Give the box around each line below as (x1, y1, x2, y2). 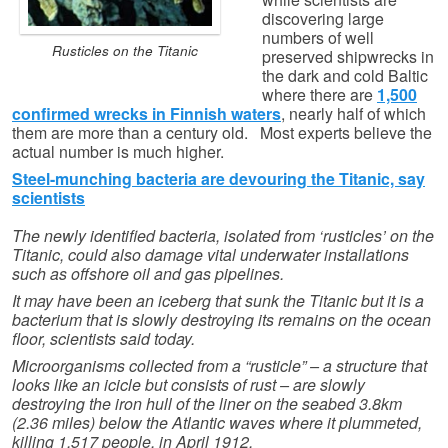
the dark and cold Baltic (262, 64, 428, 88)
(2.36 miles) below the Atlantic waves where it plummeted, (12, 411, 422, 435)
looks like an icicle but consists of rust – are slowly (12, 373, 365, 397)
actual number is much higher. (12, 140, 224, 164)
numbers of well (262, 26, 374, 50)
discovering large (262, 7, 384, 31)
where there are (262, 83, 377, 107)
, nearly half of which (281, 102, 426, 126)
